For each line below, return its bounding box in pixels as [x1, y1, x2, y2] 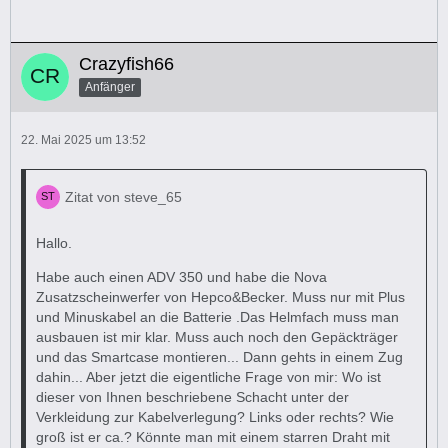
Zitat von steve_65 [65, 189, 182, 205]
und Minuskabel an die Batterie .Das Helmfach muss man [36, 309, 399, 325]
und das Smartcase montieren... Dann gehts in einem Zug [36, 349, 403, 365]
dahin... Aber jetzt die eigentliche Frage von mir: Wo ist [36, 369, 381, 385]
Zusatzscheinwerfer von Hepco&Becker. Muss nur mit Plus [36, 289, 405, 305]
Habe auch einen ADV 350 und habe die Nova [36, 269, 327, 285]
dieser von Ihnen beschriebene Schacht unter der [36, 389, 349, 405]
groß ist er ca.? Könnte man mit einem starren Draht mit [36, 429, 390, 445]
